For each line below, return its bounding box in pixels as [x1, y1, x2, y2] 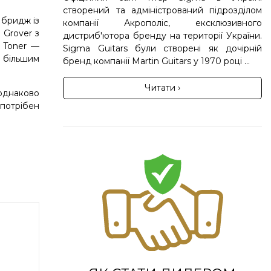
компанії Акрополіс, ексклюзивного [63, 17, 262, 28]
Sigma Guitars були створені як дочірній [63, 42, 262, 54]
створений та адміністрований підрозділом [63, 4, 262, 16]
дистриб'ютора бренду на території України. [63, 30, 262, 41]
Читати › [145, 82, 181, 93]
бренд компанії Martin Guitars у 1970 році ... [63, 55, 250, 67]
